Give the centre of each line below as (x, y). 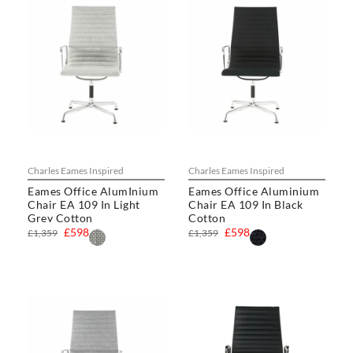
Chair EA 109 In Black (246, 205)
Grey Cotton (60, 218)
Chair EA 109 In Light (84, 205)
